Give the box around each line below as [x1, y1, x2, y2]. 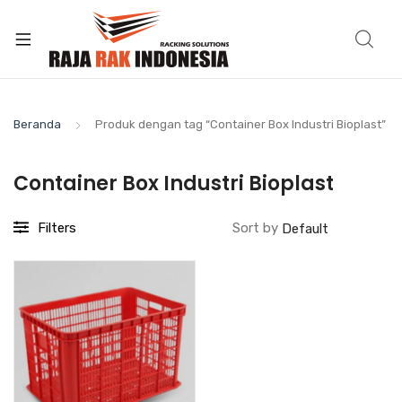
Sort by [232, 220, 282, 236]
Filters [38, 220, 76, 236]
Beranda [13, 118, 61, 131]
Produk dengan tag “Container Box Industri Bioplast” [95, 118, 386, 131]
